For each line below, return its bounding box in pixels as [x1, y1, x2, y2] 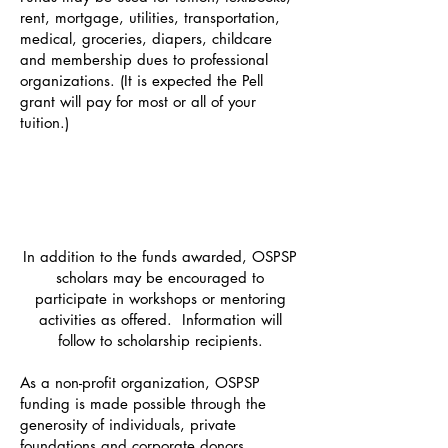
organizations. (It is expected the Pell [20, 71, 263, 90]
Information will [181, 310, 282, 329]
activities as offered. [38, 310, 182, 329]
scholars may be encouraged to [56, 268, 264, 287]
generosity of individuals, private [20, 415, 236, 434]
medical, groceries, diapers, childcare [20, 29, 272, 48]
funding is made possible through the [20, 394, 266, 413]
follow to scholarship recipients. [57, 331, 263, 350]
